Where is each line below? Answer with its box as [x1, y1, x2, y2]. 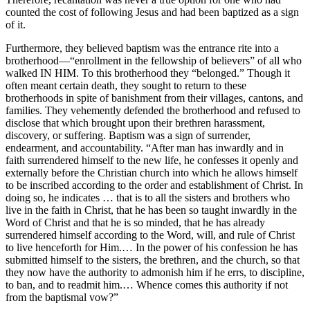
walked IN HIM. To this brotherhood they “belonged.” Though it [6, 66, 290, 79]
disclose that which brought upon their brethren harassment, [6, 116, 265, 129]
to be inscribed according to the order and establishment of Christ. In [6, 179, 303, 191]
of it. [6, 18, 26, 30]
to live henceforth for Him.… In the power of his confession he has [6, 241, 298, 253]
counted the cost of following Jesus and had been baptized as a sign [6, 6, 299, 18]
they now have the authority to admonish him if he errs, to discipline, [6, 266, 304, 278]
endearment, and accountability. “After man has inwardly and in [6, 141, 284, 154]
